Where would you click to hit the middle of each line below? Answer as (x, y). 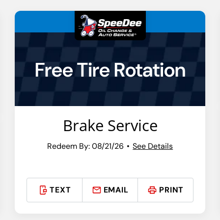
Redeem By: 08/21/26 (86, 146)
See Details (153, 146)
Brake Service (110, 125)
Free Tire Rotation (110, 70)
